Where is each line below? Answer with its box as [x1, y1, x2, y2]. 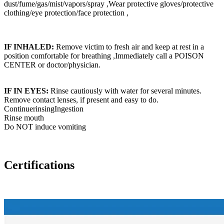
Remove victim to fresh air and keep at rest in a [56, 42, 204, 51]
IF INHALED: [4, 42, 56, 51]
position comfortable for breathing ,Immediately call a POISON [4, 51, 204, 60]
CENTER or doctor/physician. [4, 60, 100, 69]
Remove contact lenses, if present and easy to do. [4, 95, 158, 104]
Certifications [4, 158, 74, 171]
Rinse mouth [4, 113, 44, 122]
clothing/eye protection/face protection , [4, 8, 128, 17]
